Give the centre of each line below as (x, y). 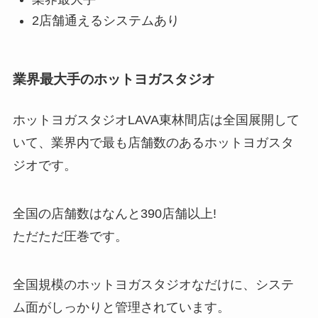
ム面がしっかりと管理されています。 (121, 307)
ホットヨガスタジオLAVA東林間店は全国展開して (156, 120)
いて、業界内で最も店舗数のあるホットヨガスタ (153, 142)
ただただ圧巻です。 (70, 236)
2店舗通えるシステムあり (105, 21)
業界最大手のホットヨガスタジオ (114, 79)
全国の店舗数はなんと (76, 213)
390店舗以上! (178, 213)
